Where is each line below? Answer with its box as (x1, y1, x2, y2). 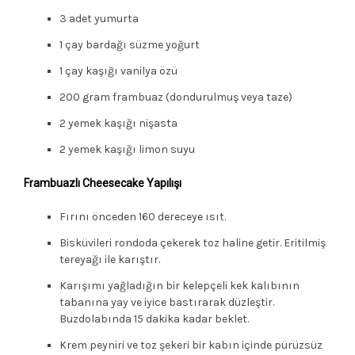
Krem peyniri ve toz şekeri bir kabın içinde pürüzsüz (59, 338, 323, 352)
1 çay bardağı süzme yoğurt (59, 37, 200, 52)
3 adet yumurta (59, 11, 139, 25)
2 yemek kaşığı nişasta (59, 116, 177, 130)
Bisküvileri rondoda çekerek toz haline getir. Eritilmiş (59, 235, 326, 250)
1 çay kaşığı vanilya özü (59, 63, 177, 78)
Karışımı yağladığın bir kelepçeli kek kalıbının (59, 278, 300, 292)
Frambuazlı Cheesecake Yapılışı (24, 176, 181, 189)
